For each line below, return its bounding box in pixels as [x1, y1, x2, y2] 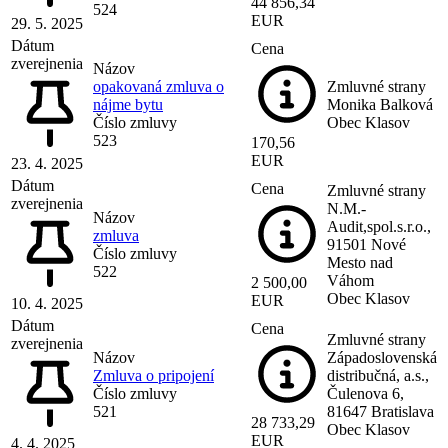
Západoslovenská [327, 348, 437, 366]
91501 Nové [327, 235, 406, 253]
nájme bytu [93, 95, 163, 113]
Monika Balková [327, 95, 433, 113]
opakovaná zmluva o [93, 77, 224, 95]
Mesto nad [327, 253, 393, 271]
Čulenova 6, [327, 384, 404, 402]
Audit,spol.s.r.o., [327, 217, 431, 235]
